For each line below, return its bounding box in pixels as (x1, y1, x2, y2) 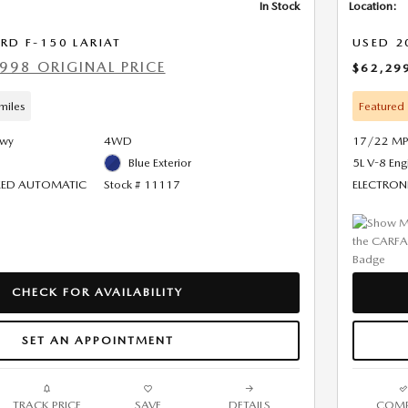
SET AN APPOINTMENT (21, 333, 174, 348)
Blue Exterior (128, 156, 191, 169)
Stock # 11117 (103, 178, 180, 191)
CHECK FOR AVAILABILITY (12, 285, 183, 300)
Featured (358, 98, 404, 113)
